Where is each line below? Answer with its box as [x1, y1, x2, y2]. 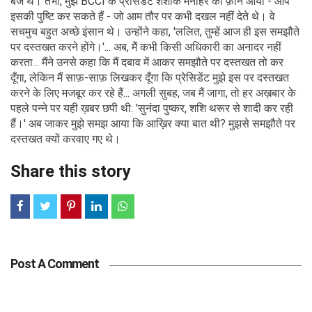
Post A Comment [10, 256, 99, 271]
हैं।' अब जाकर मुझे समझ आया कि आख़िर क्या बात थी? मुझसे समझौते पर [10, 116, 295, 130]
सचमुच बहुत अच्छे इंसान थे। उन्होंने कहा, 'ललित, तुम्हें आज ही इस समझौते [10, 24, 299, 38]
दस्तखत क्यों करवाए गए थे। [10, 132, 120, 146]
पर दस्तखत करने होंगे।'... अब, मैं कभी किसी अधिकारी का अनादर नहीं [10, 40, 281, 54]
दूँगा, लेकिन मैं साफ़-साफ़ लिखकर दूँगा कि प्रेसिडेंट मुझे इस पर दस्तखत [10, 70, 289, 84]
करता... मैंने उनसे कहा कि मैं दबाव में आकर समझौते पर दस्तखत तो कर [10, 55, 283, 69]
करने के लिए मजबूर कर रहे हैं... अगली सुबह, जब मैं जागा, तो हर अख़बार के [10, 86, 296, 100]
